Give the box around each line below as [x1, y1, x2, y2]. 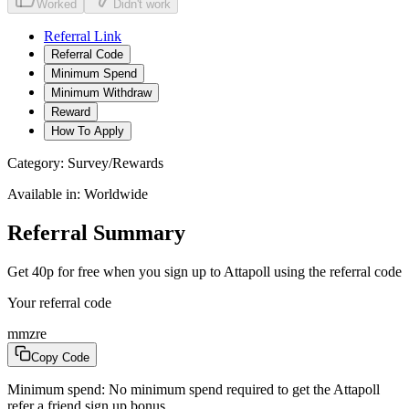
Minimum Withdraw [51, 85, 152, 100]
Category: [7, 154, 68, 171]
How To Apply [51, 123, 124, 138]
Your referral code [7, 294, 111, 310]
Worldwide [84, 185, 148, 202]
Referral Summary [7, 220, 185, 245]
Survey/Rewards [68, 154, 163, 171]
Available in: [7, 185, 84, 202]
